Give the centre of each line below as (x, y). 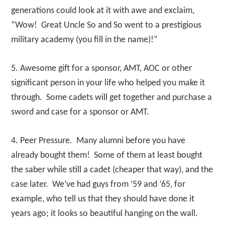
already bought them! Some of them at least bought (107, 155)
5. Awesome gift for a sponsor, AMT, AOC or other (102, 69)
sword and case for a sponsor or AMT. (80, 112)
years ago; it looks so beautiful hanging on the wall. (105, 214)
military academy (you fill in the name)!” (85, 40)
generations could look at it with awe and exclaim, (103, 11)
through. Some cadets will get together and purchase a (112, 98)
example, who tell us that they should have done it (103, 199)
